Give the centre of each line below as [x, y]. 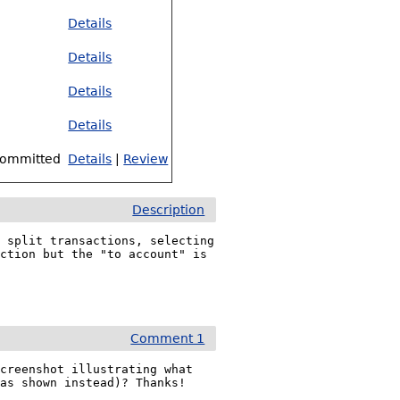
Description [169, 210]
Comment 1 [168, 338]
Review [146, 159]
